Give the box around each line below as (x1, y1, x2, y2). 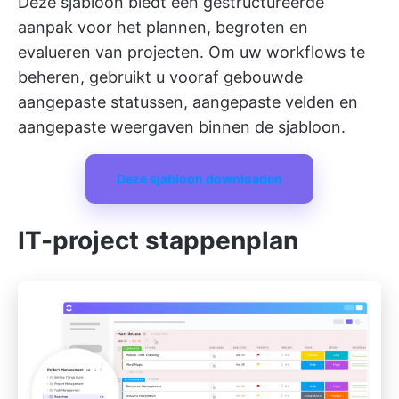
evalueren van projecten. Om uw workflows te (18, 43, 365, 62)
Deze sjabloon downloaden (117, 171, 282, 187)
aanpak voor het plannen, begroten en (18, 18, 308, 37)
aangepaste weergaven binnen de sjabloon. (18, 118, 346, 137)
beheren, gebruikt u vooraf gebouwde (18, 68, 303, 87)
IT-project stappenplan (18, 225, 298, 256)
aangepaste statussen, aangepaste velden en (18, 93, 358, 112)
